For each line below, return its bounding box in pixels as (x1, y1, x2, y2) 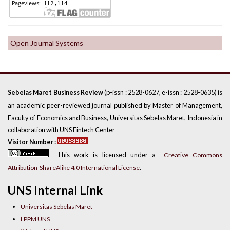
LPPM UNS (21, 215, 50, 223)
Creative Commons (163, 150, 223, 159)
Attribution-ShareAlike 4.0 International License (8, 163, 140, 171)
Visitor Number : (8, 138, 57, 146)
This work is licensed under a (49, 150, 164, 159)
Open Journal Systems (10, 38, 83, 47)
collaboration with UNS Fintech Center (8, 125, 115, 134)
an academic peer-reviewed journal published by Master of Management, (8, 101, 222, 109)
